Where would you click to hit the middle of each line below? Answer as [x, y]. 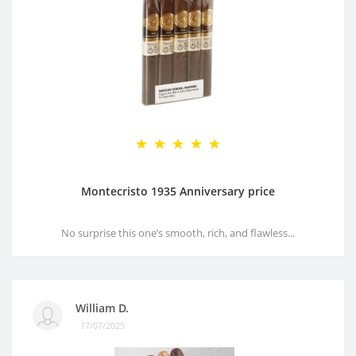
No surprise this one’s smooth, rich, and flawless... [178, 233]
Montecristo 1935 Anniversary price [178, 192]
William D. [102, 308]
